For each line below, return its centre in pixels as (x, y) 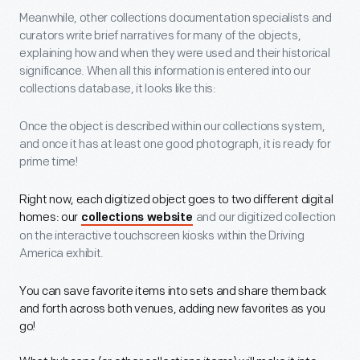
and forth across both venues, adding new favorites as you (172, 309)
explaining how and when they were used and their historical (175, 54)
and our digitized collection (265, 218)
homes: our (50, 218)
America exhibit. (62, 254)
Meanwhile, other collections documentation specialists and (176, 18)
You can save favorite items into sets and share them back (173, 292)
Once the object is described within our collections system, (172, 127)
